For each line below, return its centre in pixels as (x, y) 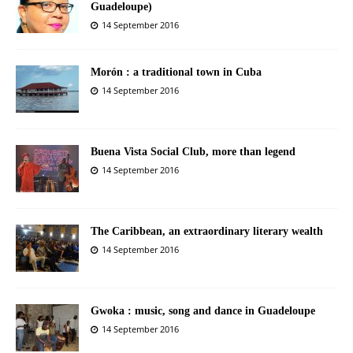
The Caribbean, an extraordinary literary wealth (207, 231)
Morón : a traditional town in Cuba (176, 72)
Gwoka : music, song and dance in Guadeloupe (203, 311)
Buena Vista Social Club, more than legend (193, 152)
